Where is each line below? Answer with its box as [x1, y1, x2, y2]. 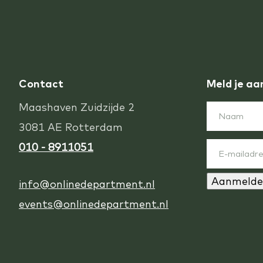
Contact [19, 77, 63, 91]
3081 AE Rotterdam [19, 120, 123, 134]
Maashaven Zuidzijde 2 [19, 100, 134, 114]
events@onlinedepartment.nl [19, 197, 168, 211]
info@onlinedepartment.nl [19, 177, 155, 191]
